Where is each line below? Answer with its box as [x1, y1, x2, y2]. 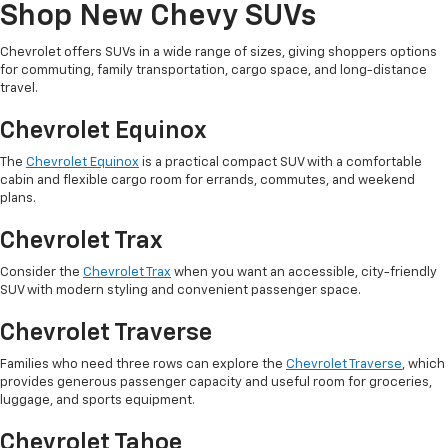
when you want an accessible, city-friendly [171, 266, 437, 280]
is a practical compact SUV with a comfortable [139, 156, 422, 170]
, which [402, 358, 445, 372]
